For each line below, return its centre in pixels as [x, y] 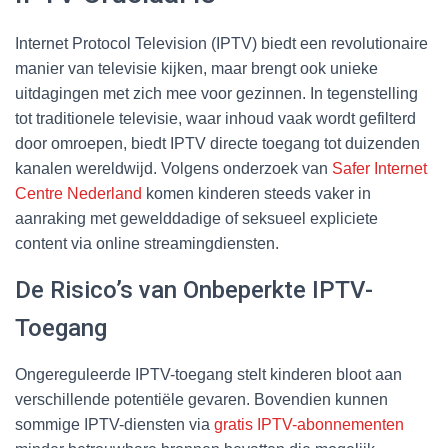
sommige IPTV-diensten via [114, 424]
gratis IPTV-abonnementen [309, 424]
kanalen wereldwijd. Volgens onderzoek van [173, 168]
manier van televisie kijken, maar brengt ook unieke [196, 68]
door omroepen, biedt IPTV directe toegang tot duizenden [217, 143]
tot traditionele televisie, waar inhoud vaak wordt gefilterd [215, 118]
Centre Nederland [78, 193]
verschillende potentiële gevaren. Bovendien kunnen [201, 399]
